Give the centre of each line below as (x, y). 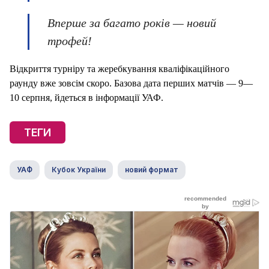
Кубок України (79, 170)
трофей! (70, 41)
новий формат (152, 170)
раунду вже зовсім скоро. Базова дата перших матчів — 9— (131, 83)
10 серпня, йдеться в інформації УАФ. (86, 98)
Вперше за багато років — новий (132, 23)
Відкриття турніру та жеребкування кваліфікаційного (119, 69)
